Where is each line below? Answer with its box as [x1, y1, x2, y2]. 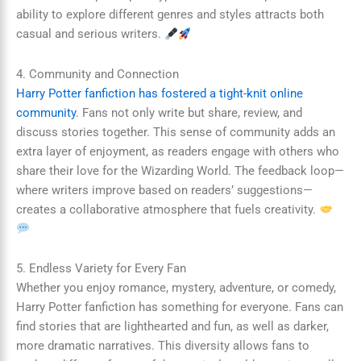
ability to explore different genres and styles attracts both [16, 7, 324, 23]
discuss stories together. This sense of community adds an [16, 124, 335, 139]
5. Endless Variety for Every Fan [16, 261, 186, 276]
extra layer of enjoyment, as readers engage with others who [16, 143, 339, 159]
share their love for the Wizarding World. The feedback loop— [16, 163, 344, 178]
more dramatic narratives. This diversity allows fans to [16, 338, 309, 354]
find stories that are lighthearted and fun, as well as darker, [16, 319, 329, 334]
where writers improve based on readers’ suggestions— [16, 182, 313, 197]
